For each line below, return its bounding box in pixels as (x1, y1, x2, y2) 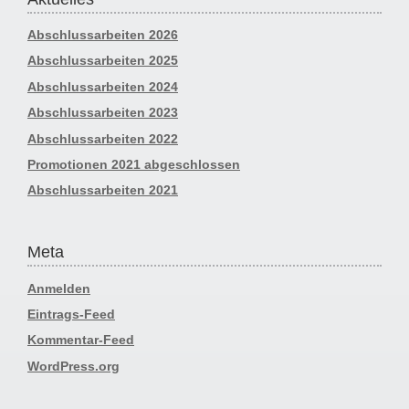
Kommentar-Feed (27, 332, 134, 348)
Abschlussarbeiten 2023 (27, 105, 178, 121)
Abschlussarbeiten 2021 (27, 183, 178, 198)
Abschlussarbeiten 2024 (27, 79, 178, 94)
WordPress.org (27, 358, 120, 373)
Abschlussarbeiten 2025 (27, 53, 178, 68)
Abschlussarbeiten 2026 (27, 27, 178, 43)
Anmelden (27, 280, 90, 296)
